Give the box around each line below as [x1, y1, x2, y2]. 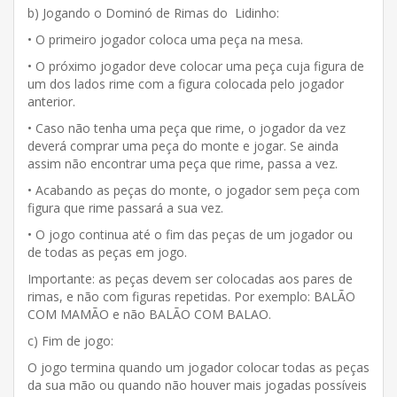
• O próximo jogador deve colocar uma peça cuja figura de [27, 57, 364, 74]
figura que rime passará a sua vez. [27, 198, 223, 216]
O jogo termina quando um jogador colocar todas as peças [27, 358, 370, 376]
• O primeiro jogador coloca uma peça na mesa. [27, 30, 303, 48]
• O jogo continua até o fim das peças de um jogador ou [27, 225, 353, 243]
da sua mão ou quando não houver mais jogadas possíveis [27, 376, 367, 393]
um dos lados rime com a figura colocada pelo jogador [27, 74, 344, 92]
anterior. [27, 92, 75, 110]
